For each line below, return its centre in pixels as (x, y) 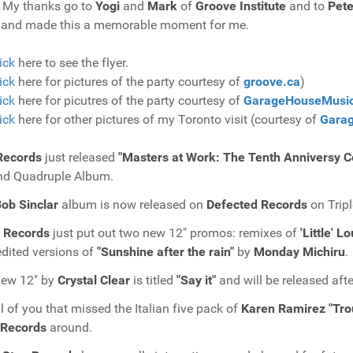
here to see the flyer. (72, 63)
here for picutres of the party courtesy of (129, 100)
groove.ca (272, 82)
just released (80, 157)
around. (71, 327)
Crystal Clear (95, 280)
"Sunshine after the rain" (165, 252)
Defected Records (257, 204)
